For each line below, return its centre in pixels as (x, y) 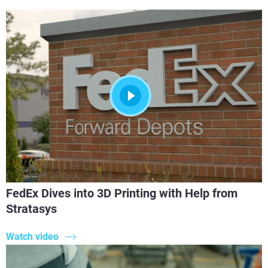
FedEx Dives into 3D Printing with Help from (122, 194)
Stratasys (31, 209)
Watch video (32, 237)
